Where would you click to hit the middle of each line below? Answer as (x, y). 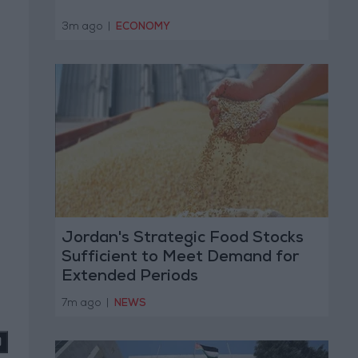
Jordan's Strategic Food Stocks (182, 239)
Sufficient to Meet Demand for (180, 259)
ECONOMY (143, 27)
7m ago (82, 304)
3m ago (83, 27)
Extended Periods (129, 278)
